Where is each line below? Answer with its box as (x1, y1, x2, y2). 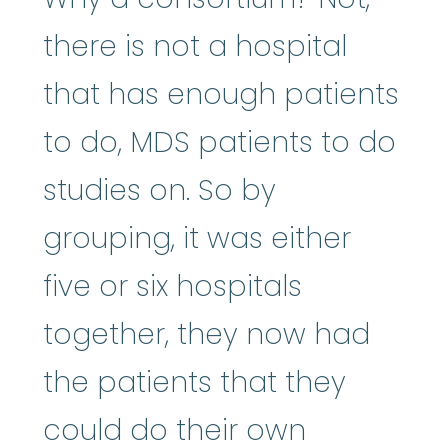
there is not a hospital (43, 26, 347, 66)
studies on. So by (43, 170, 276, 210)
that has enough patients (43, 74, 399, 114)
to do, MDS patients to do (43, 122, 396, 162)
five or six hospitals (43, 266, 302, 306)
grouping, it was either (43, 218, 351, 258)
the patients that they (43, 362, 346, 402)
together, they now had (43, 314, 370, 354)
